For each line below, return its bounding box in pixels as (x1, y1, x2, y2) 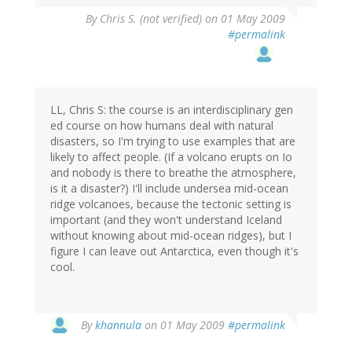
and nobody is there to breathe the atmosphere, (50, 165, 296, 181)
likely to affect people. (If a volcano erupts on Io (50, 149, 292, 165)
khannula (95, 317, 141, 333)
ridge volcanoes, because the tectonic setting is (50, 196, 291, 212)
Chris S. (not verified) (100, 11, 202, 27)
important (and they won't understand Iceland (50, 212, 282, 228)
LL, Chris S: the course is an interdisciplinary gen (50, 102, 293, 118)
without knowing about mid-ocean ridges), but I (50, 228, 291, 244)
